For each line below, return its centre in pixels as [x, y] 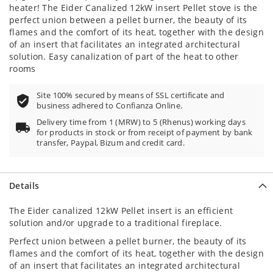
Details [24, 186]
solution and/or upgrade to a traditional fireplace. [116, 223]
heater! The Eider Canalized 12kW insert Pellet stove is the [133, 8]
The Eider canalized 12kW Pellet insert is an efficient [121, 211]
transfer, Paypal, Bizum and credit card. [111, 143]
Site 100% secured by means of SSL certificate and [131, 95]
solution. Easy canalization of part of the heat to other [124, 56]
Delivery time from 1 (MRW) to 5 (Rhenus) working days [141, 122]
